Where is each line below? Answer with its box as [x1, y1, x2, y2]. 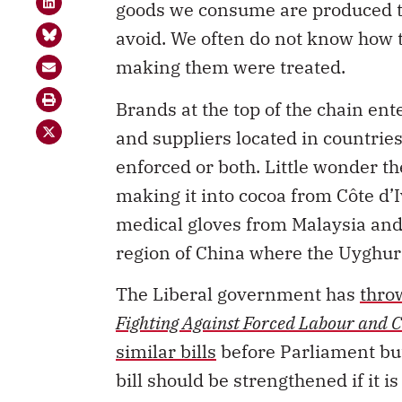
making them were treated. [116, 33, 345, 58]
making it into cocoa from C [116, 161, 348, 186]
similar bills [116, 317, 216, 342]
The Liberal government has [116, 259, 360, 284]
